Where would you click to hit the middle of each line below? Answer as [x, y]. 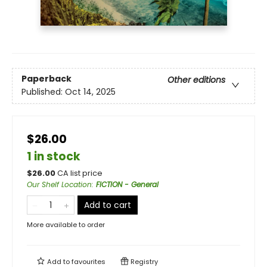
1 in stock [54, 156]
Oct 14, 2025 [90, 92]
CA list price [80, 173]
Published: [43, 92]
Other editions [196, 80]
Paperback [46, 79]
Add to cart [108, 205]
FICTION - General [127, 184]
